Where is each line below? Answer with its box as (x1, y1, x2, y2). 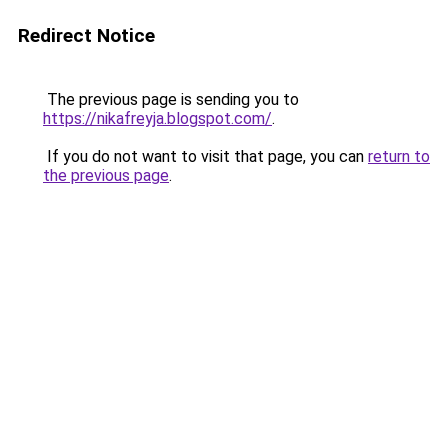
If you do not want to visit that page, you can (43, 147, 368, 166)
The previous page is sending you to (43, 90, 299, 109)
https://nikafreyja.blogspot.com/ (43, 109, 272, 128)
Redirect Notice (18, 24, 155, 47)
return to (368, 147, 430, 166)
